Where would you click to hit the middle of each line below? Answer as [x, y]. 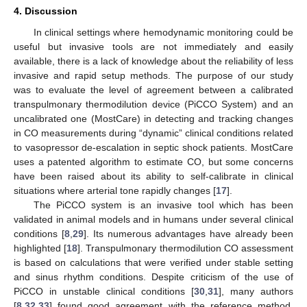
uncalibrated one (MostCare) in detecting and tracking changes [153, 118]
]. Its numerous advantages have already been [188, 233]
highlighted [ [40, 248]
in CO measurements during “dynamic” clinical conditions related [153, 133]
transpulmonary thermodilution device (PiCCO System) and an [153, 104]
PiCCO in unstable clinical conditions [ [104, 291]
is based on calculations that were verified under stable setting [153, 262]
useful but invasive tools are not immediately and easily [153, 46]
